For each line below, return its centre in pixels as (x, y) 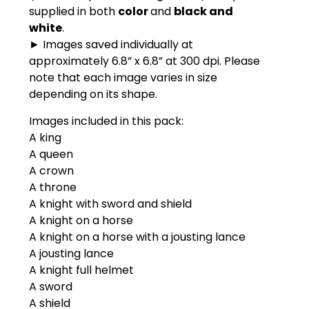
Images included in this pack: (107, 121)
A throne (53, 187)
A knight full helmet (82, 270)
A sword (51, 286)
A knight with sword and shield (111, 203)
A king (46, 137)
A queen (51, 154)
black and (204, 12)
